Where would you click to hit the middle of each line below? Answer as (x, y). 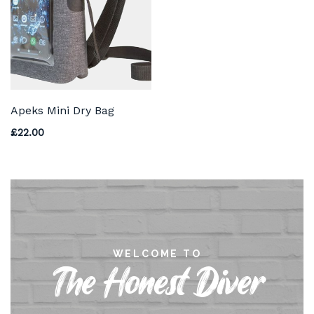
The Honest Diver (157, 284)
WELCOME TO (157, 253)
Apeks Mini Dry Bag (62, 110)
